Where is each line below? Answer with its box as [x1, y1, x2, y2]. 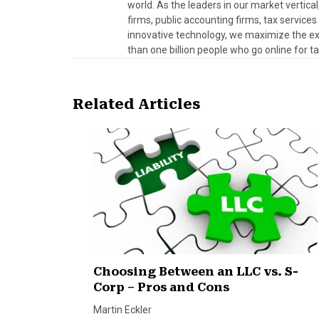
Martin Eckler [93, 304, 152, 315]
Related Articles [73, 95, 200, 113]
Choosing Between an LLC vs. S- [93, 265, 299, 278]
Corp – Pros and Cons [93, 281, 230, 294]
